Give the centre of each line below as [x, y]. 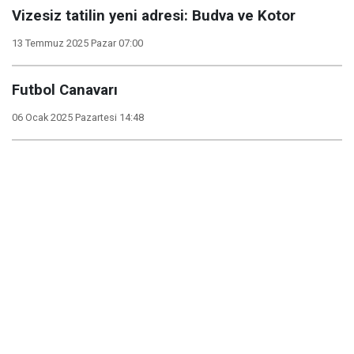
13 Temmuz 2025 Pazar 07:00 [77, 43]
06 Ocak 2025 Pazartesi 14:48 [78, 117]
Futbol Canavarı [65, 90]
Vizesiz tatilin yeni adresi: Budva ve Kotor [154, 15]
